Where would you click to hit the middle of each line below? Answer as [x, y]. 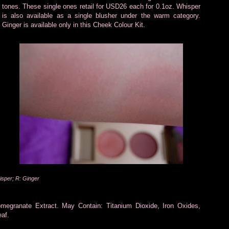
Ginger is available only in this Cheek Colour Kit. [74, 25]
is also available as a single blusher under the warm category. [101, 15]
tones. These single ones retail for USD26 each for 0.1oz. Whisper [101, 6]
